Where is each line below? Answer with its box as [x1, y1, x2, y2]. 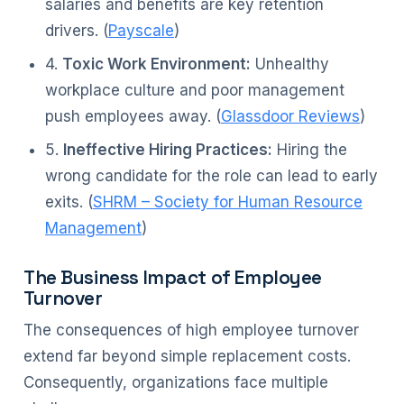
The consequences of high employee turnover [23, 321, 359, 339]
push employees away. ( [45, 107, 221, 125]
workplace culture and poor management [45, 81, 344, 99]
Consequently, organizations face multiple [23, 373, 328, 391]
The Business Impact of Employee [23, 265, 322, 289]
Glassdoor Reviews [221, 107, 360, 125]
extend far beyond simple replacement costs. [23, 347, 351, 365]
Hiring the [272, 141, 347, 159]
